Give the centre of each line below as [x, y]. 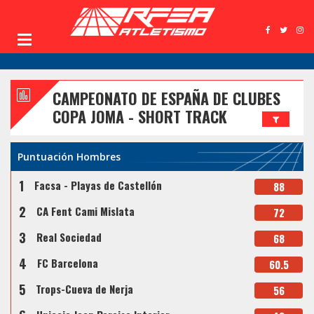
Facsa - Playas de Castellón [98, 185]
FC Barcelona [68, 263]
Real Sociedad [69, 237]
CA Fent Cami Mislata [86, 211]
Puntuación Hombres [69, 157]
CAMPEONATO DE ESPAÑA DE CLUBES [166, 98]
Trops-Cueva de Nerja [84, 289]
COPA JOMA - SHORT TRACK [140, 117]
